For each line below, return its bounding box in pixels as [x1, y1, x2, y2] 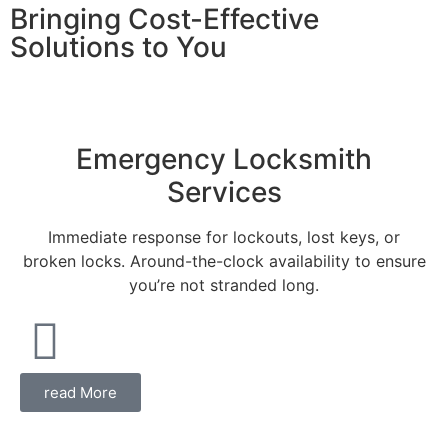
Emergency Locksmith [76, 141, 372, 176]
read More [44, 382, 117, 402]
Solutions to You [10, 29, 227, 64]
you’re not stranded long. [129, 274, 319, 295]
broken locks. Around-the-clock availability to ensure [22, 250, 426, 271]
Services [166, 174, 282, 209]
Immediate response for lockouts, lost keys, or [48, 226, 400, 247]
